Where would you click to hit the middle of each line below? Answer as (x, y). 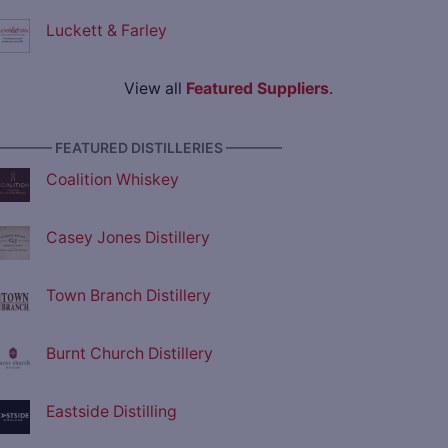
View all (154, 89)
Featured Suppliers (257, 89)
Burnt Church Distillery (129, 354)
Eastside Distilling (111, 412)
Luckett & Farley (106, 31)
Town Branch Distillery (128, 296)
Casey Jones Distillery (128, 238)
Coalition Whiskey (112, 180)
